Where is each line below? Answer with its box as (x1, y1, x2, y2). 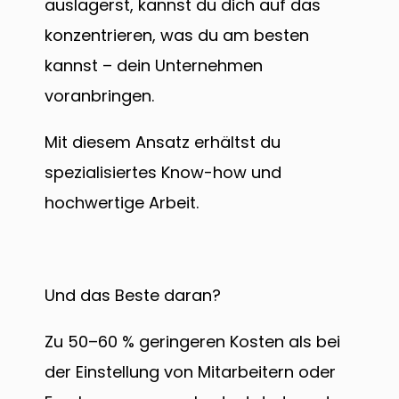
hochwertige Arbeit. (45, 191, 199, 215)
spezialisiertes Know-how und (45, 161, 281, 184)
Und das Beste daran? (45, 284, 225, 307)
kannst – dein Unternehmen (45, 54, 263, 77)
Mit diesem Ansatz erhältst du (45, 131, 281, 154)
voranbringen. (45, 85, 159, 108)
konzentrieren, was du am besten (45, 24, 309, 47)
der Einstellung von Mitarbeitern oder (45, 361, 336, 384)
